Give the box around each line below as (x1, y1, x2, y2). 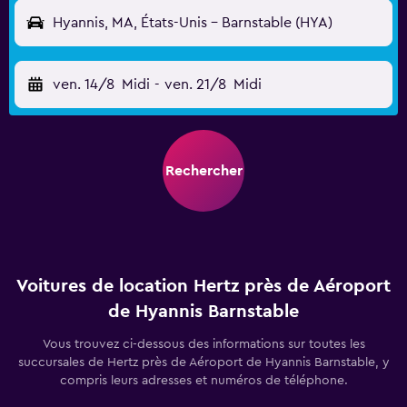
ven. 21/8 (164, 77, 226, 92)
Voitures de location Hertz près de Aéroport (16, 277, 391, 295)
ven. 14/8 (53, 77, 114, 92)
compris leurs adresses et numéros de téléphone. (59, 374, 348, 387)
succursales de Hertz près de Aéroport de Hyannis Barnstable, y (17, 356, 390, 369)
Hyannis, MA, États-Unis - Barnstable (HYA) (53, 15, 333, 30)
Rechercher (164, 164, 243, 178)
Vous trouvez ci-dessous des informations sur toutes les (42, 338, 365, 351)
